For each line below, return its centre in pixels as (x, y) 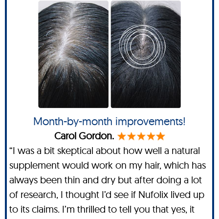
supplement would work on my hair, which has (108, 165)
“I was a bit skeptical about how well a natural (105, 150)
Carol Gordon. (84, 135)
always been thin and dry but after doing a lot (106, 179)
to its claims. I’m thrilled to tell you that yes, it (102, 209)
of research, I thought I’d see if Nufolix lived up (107, 194)
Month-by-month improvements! (109, 121)
